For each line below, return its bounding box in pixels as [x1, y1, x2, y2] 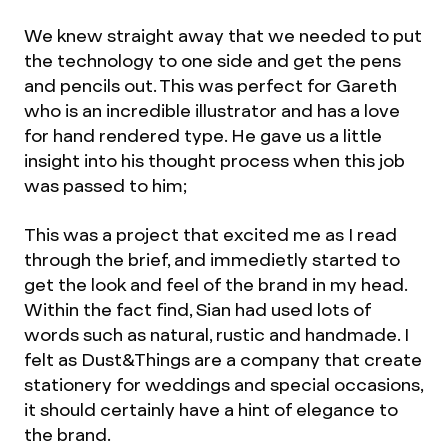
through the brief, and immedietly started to [24, 248, 400, 272]
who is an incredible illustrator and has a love [24, 99, 400, 123]
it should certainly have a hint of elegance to [24, 398, 398, 422]
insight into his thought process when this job [24, 149, 405, 173]
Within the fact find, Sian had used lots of [24, 298, 371, 322]
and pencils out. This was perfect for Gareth [24, 74, 397, 98]
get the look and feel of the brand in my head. [24, 273, 407, 297]
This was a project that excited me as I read [24, 223, 397, 247]
